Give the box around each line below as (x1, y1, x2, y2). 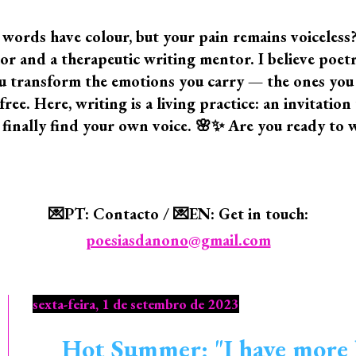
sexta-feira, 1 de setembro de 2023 (33, 295, 239, 313)
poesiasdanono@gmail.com (85, 230, 271, 250)
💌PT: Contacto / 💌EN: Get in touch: (48, 203, 308, 224)
